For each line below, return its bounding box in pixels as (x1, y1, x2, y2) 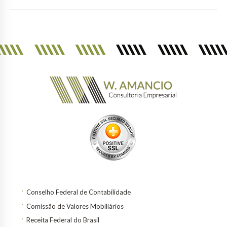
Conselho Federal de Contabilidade (26, 188, 131, 197)
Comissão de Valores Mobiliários (26, 202, 124, 210)
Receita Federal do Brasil (26, 215, 99, 224)
